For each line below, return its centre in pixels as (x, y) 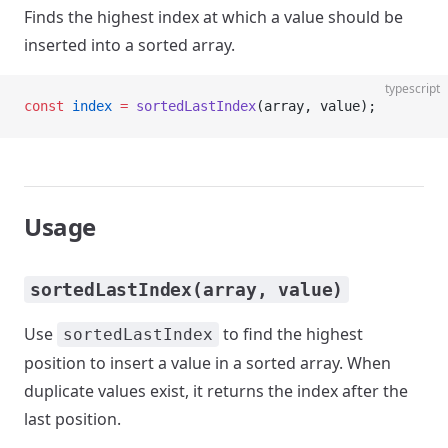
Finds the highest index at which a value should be (213, 17)
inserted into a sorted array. (129, 45)
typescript (412, 88)
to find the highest (291, 334)
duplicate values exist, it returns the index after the (216, 391)
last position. (72, 419)
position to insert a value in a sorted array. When (207, 363)
